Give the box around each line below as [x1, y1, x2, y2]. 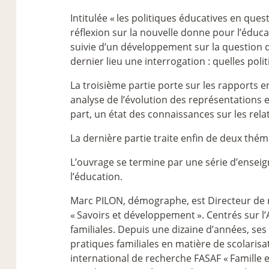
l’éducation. [70, 169, 122, 183]
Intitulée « [70, 11, 115, 25]
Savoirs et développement [77, 208, 195, 222]
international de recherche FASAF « [70, 251, 228, 265]
